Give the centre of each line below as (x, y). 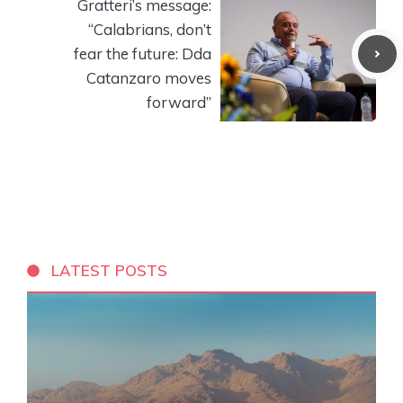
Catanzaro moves (149, 78)
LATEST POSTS (110, 271)
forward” (179, 103)
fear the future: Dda (143, 54)
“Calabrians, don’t (150, 30)
